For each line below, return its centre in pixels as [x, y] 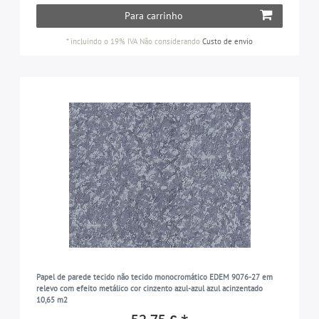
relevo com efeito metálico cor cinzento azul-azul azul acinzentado [149, 288]
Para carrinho [153, 16]
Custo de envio [228, 42]
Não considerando [170, 42]
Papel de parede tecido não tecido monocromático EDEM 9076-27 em [154, 277]
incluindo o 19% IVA [104, 42]
